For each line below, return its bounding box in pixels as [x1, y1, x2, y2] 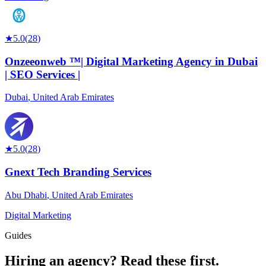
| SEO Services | [5, 68, 80, 81]
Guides [5, 230, 31, 240]
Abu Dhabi [5, 189, 47, 200]
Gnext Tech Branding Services [5, 166, 151, 179]
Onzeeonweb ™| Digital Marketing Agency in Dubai [5, 55, 258, 68]
